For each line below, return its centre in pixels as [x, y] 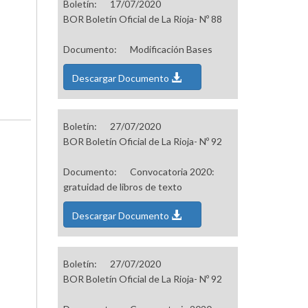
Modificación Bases [171, 49]
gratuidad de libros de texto [122, 187]
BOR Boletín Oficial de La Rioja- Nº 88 [142, 19]
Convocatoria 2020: [172, 172]
